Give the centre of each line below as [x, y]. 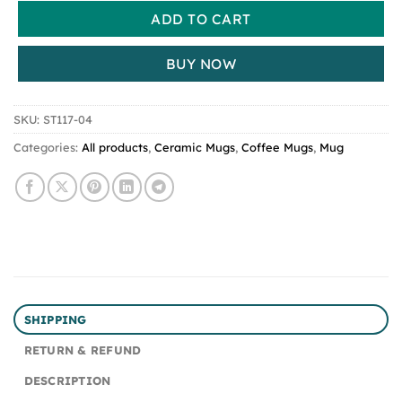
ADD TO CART [201, 18]
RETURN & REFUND [83, 350]
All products [115, 148]
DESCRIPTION [67, 381]
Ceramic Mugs [195, 148]
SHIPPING [55, 320]
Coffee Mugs [277, 148]
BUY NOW [201, 63]
